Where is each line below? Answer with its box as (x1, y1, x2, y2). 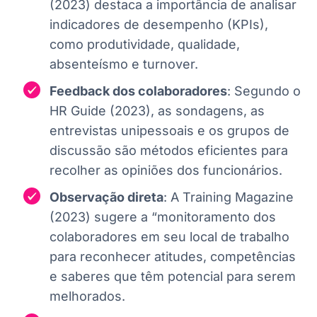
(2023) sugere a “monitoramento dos (50, 209, 276, 224)
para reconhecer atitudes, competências (50, 248, 296, 264)
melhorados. (50, 288, 125, 304)
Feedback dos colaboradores (50, 83, 227, 98)
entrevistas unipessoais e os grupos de (50, 122, 289, 138)
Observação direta (50, 189, 163, 204)
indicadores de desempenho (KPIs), (50, 16, 268, 32)
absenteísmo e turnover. (50, 56, 198, 71)
